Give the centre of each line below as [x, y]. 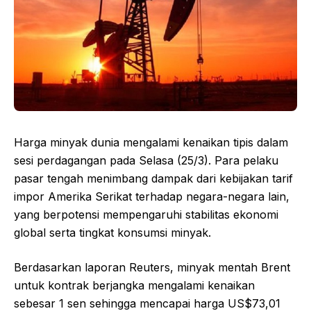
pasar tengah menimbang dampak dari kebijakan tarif [153, 178]
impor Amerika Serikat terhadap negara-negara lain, [152, 196]
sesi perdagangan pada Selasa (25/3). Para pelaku [146, 160]
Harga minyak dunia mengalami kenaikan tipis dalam [151, 142]
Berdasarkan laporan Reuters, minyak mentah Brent [152, 267]
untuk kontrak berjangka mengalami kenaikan [134, 285]
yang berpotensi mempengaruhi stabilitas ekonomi [146, 214]
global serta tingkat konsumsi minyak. [112, 232]
